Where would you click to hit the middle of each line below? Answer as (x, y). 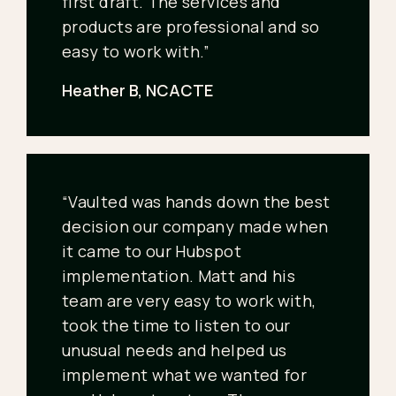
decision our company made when (195, 227)
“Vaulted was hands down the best (196, 202)
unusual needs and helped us (175, 350)
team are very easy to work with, (189, 301)
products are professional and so (191, 27)
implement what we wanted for (185, 375)
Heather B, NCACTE (137, 91)
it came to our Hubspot (152, 251)
